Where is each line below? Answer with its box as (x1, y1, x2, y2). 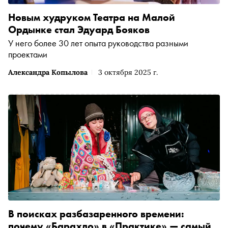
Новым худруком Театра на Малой (8, 11, 175, 24)
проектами (8, 48, 47, 61)
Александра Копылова (8, 68, 88, 77)
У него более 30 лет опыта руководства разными (8, 37, 188, 49)
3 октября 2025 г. (98, 68, 158, 77)
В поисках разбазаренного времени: (8, 207, 184, 221)
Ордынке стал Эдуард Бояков (8, 23, 150, 37)
